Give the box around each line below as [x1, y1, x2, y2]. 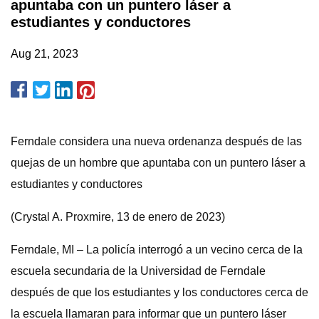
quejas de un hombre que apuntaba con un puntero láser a [11, 157, 305, 169]
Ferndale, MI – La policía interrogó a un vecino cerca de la [11, 244, 303, 256]
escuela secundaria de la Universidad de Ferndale [11, 265, 266, 277]
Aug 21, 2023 [11, 48, 78, 60]
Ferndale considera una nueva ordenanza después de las [11, 135, 302, 147]
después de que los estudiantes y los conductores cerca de [11, 286, 308, 298]
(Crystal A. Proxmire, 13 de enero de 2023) [11, 211, 225, 223]
